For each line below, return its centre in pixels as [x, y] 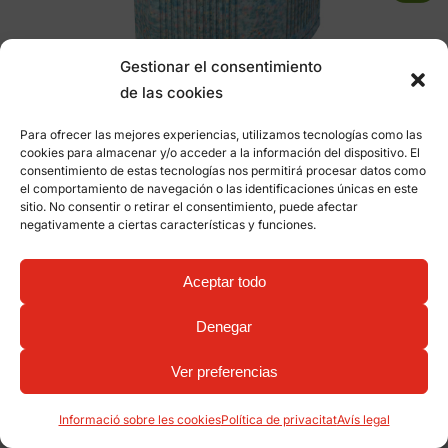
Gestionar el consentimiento [221, 66]
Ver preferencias [224, 371]
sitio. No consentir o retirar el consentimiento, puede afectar [189, 206]
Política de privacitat [278, 419]
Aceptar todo [224, 281]
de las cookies [171, 92]
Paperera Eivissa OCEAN [224, 117]
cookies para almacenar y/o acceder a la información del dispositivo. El [220, 152]
